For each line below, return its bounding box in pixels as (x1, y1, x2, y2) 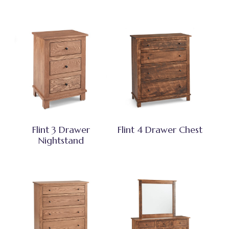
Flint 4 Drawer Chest (117, 123, 202, 135)
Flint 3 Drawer (32, 123, 90, 135)
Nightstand (38, 134, 84, 146)
